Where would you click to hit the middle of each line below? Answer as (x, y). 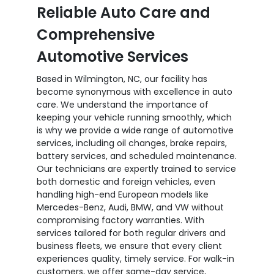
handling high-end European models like (123, 194)
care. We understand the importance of (123, 104)
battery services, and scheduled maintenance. (137, 156)
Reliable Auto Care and (124, 12)
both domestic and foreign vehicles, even (126, 181)
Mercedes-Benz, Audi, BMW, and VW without (130, 207)
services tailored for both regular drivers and (131, 233)
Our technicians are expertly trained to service (136, 168)
